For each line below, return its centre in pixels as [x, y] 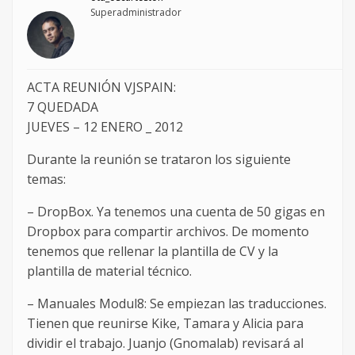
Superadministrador [136, 13]
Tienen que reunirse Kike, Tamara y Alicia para [165, 324]
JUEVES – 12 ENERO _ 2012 [105, 127]
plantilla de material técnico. [109, 271]
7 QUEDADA [63, 107]
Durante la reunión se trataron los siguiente [159, 160]
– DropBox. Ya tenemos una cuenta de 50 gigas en [176, 212]
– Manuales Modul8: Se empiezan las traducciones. [177, 304]
